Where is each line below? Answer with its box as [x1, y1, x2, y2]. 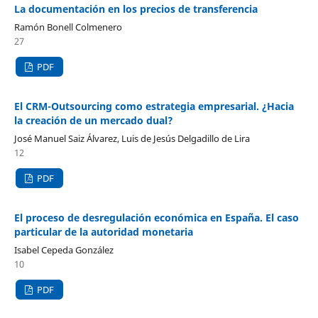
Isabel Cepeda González [13, 243, 114, 256]
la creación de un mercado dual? [13, 114, 173, 128]
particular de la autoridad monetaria [13, 225, 193, 239]
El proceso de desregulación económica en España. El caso [13, 211, 299, 225]
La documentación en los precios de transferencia [13, 2, 258, 16]
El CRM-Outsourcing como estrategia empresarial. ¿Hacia [13, 99, 294, 114]
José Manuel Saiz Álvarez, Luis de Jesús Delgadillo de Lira [13, 132, 250, 146]
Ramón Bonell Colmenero [13, 21, 122, 34]
